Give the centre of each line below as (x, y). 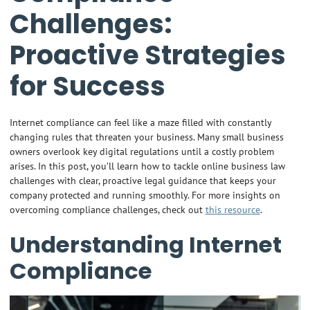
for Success (87, 86)
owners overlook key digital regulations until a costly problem (142, 152)
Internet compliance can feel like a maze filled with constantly (140, 122)
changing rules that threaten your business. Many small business (146, 137)
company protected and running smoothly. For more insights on (145, 195)
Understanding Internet (145, 244)
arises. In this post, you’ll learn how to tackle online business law (147, 166)
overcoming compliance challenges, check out (107, 210)
